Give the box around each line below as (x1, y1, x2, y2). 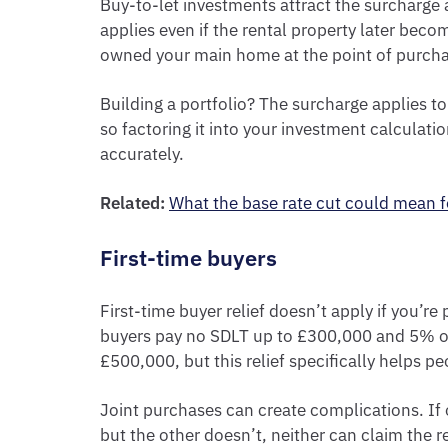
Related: (100, 192, 169, 214)
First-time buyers (100, 243, 277, 272)
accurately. (100, 143, 184, 165)
